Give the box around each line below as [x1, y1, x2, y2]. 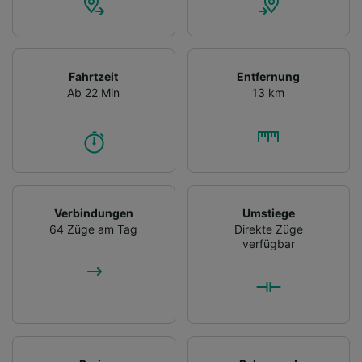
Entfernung [237, 69, 301, 83]
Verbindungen [53, 205, 133, 220]
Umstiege [242, 205, 295, 220]
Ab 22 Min [67, 85, 120, 99]
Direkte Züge [234, 221, 303, 236]
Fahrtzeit [69, 69, 119, 83]
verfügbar [242, 236, 295, 250]
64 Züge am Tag [49, 221, 138, 236]
